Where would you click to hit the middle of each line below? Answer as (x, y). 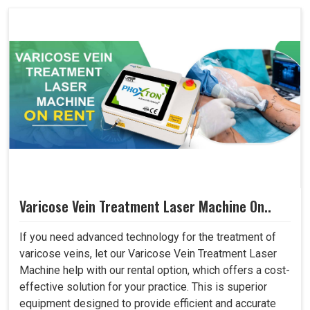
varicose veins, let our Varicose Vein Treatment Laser (148, 254)
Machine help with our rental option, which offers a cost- (155, 271)
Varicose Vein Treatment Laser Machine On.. (145, 207)
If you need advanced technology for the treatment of (148, 237)
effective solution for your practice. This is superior (143, 287)
